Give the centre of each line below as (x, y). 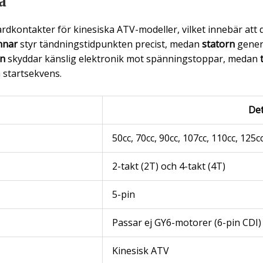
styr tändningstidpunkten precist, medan (109, 44)
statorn (218, 44)
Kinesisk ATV (140, 251)
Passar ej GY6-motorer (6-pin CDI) (186, 223)
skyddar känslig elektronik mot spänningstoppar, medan (132, 58)
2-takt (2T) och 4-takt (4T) (168, 166)
